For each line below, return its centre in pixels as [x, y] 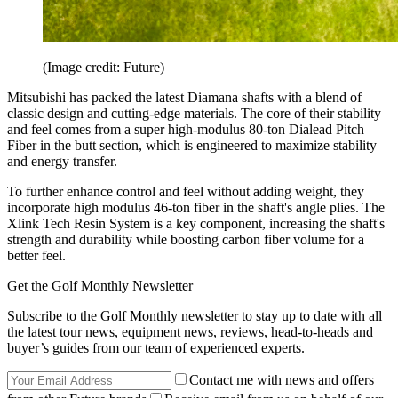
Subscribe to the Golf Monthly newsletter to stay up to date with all [195, 316]
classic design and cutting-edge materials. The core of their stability [194, 114]
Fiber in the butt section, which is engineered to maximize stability [192, 146]
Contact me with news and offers [282, 380]
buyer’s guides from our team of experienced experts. [156, 348]
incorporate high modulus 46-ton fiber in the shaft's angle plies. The [196, 208]
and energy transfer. [62, 162]
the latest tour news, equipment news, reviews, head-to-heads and [190, 332]
